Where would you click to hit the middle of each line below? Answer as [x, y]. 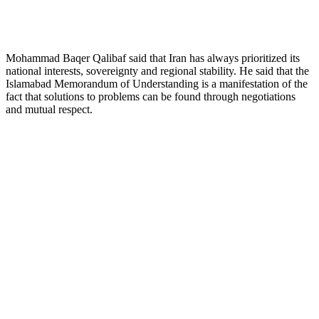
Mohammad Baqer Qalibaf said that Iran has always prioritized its [153, 58]
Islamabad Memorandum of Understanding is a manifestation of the [157, 83]
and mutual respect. [49, 109]
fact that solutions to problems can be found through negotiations [151, 96]
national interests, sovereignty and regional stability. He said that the [157, 70]
